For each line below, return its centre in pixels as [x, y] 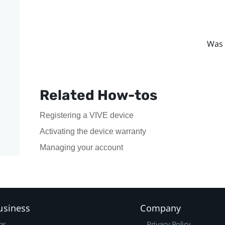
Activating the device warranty [93, 132]
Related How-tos [98, 95]
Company [161, 208]
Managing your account [81, 148]
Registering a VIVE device [86, 116]
